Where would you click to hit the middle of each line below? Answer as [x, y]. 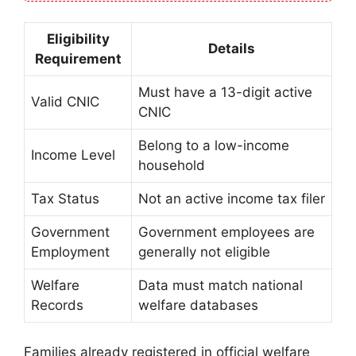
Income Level [73, 155]
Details [232, 48]
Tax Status [65, 198]
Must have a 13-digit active [225, 92]
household [172, 165]
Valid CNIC [65, 101]
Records [57, 305]
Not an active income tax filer [232, 198]
